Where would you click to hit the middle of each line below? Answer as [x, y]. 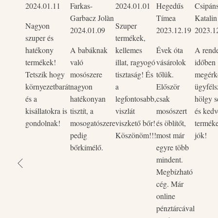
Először [168, 86]
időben [205, 62]
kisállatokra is [46, 111]
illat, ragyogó [135, 62]
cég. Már [170, 184]
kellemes [129, 50]
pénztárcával [175, 208]
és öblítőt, [171, 123]
